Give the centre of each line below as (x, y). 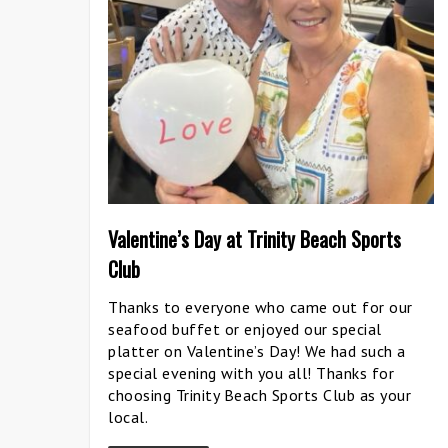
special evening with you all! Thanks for (251, 373)
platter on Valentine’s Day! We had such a (257, 351)
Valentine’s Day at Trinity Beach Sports (254, 239)
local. (128, 417)
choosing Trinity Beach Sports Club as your (259, 395)
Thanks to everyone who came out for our (260, 307)
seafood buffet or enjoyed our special (245, 329)
